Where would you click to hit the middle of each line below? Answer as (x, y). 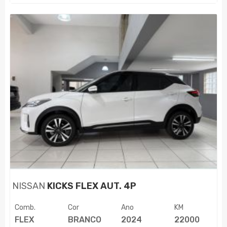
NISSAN (29, 186)
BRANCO (84, 220)
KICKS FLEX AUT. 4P (91, 186)
